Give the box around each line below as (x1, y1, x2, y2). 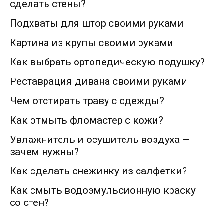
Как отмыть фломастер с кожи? (10, 114, 163, 126)
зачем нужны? (10, 146, 79, 158)
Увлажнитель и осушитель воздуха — (10, 134, 190, 146)
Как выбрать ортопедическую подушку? (10, 56, 205, 68)
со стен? (10, 197, 49, 209)
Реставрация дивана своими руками (10, 76, 187, 88)
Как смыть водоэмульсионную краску (10, 185, 196, 197)
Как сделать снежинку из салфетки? (10, 165, 187, 177)
